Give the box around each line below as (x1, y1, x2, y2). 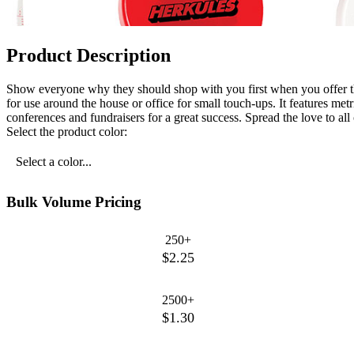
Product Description (6, 45, 171, 66)
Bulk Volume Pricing (6, 193, 141, 210)
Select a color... (16, 154, 92, 168)
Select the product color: (6, 124, 127, 138)
